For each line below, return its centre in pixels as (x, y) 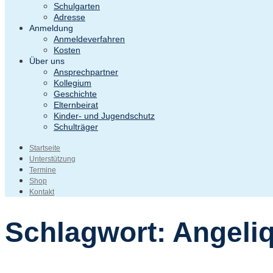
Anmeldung (51, 28)
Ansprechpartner (86, 72)
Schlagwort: (89, 232)
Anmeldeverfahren (89, 39)
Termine (43, 170)
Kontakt (42, 192)
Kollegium (73, 83)
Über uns (47, 61)
